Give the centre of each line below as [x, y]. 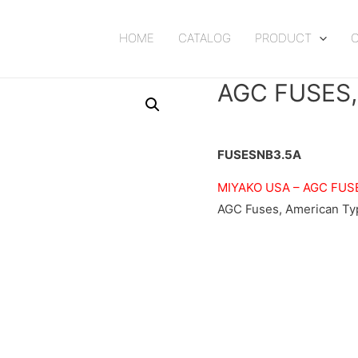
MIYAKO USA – [260, 187]
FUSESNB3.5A [259, 154]
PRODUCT [283, 38]
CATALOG [205, 38]
